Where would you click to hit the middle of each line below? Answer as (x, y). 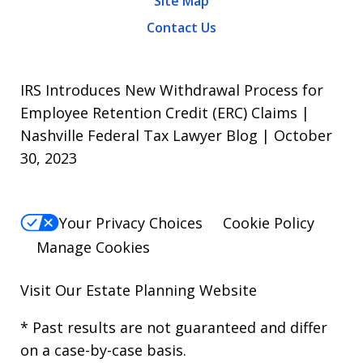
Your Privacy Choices (131, 222)
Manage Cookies (93, 247)
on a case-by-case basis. (103, 350)
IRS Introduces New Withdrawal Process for (172, 90)
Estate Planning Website (171, 290)
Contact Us (181, 27)
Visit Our (53, 290)
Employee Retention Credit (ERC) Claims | (165, 112)
